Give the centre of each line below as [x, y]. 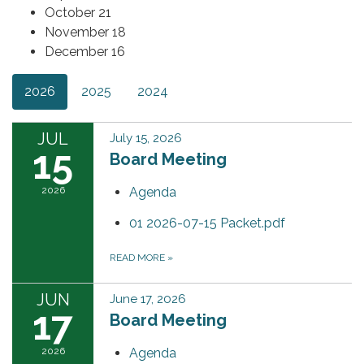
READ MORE [139, 257]
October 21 [78, 12]
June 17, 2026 [148, 299]
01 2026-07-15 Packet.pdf [207, 223]
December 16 [85, 51]
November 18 [85, 32]
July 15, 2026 [146, 138]
